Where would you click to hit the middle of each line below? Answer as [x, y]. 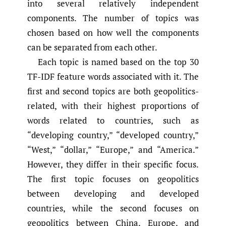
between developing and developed [113, 193]
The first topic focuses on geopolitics [113, 179]
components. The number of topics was [113, 18]
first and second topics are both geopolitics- [113, 91]
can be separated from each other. [92, 47]
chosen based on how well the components [113, 32]
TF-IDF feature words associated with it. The [113, 76]
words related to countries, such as [113, 120]
